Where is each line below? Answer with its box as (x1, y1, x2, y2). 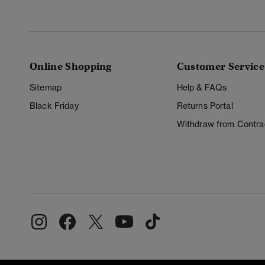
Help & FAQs (176, 82, 227, 93)
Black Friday (30, 101, 79, 112)
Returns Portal (176, 101, 233, 112)
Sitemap (30, 82, 62, 93)
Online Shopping (30, 60, 112, 73)
